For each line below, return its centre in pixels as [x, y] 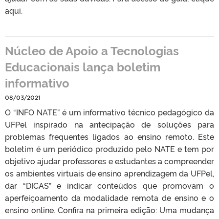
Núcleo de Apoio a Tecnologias [92, 50]
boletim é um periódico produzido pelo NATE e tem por [109, 148]
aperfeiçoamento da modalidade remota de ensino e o [109, 197]
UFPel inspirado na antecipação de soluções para [109, 124]
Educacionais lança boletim [83, 66]
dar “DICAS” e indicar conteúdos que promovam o [109, 185]
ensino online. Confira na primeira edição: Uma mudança [109, 209]
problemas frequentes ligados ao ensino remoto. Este [109, 136]
